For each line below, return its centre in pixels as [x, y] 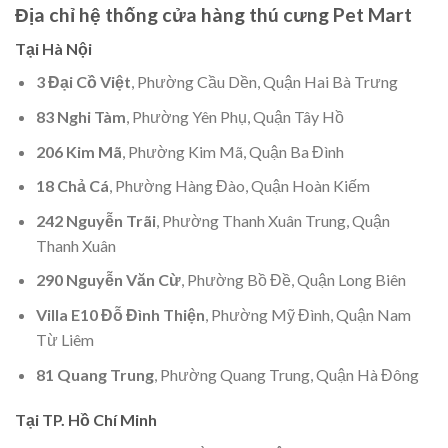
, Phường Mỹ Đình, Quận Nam [307, 314]
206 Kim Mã [78, 151]
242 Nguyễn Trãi [95, 220]
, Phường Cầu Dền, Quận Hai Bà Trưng [264, 82]
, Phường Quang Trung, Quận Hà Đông [286, 374]
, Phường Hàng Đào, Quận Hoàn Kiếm [239, 186]
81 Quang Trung [94, 374]
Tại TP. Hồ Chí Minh [86, 420]
